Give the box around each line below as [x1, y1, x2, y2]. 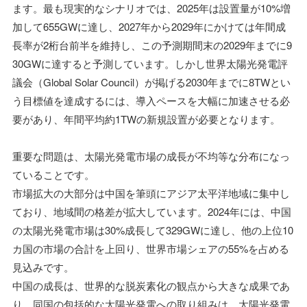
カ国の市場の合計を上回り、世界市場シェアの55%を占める [12, 241, 289, 256]
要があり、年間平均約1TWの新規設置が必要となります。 [12, 111, 280, 126]
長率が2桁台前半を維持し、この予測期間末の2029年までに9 [12, 37, 292, 52]
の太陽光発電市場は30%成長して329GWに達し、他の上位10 [12, 222, 293, 237]
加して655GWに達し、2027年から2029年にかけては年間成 [12, 19, 286, 34]
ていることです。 [12, 167, 95, 182]
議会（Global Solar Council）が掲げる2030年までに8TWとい [12, 74, 291, 89]
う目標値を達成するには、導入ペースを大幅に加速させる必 [12, 93, 290, 108]
